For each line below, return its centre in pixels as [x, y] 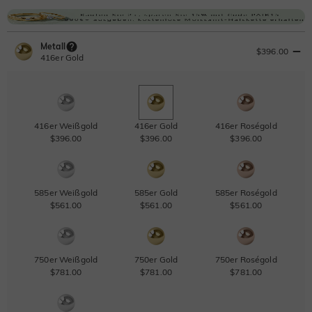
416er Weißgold [66, 125]
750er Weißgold [66, 259]
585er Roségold [246, 192]
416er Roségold [246, 125]
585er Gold [156, 192]
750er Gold [156, 259]
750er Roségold [246, 259]
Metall [53, 46]
